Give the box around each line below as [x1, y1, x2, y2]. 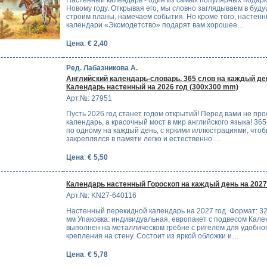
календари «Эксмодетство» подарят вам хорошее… [66, 21, 244, 30]
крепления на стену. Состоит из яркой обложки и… [66, 232, 239, 241]
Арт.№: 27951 [66, 94, 112, 103]
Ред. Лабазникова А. [66, 63, 138, 72]
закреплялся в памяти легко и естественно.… [66, 135, 221, 144]
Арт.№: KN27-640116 [66, 191, 136, 200]
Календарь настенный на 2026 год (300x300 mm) [66, 83, 238, 92]
